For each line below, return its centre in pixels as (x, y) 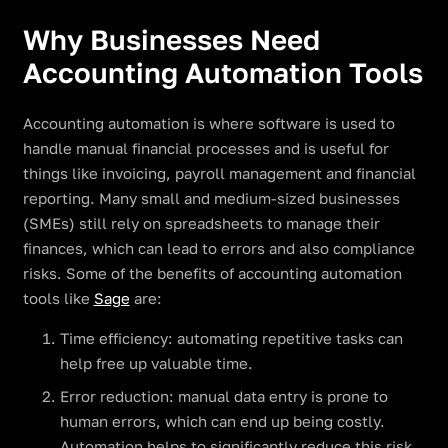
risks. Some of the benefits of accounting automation (212, 274)
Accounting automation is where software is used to (208, 124)
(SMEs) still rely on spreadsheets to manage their (201, 224)
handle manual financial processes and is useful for (205, 149)
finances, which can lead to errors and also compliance (218, 249)
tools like (58, 299)
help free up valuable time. (156, 364)
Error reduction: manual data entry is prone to (224, 396)
